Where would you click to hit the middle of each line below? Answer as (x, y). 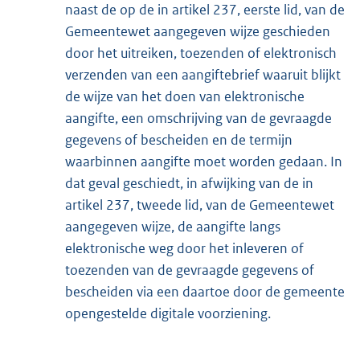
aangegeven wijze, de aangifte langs (173, 227)
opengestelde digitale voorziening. (168, 314)
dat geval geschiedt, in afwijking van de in (189, 184)
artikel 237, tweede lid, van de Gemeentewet (200, 205)
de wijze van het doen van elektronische (185, 97)
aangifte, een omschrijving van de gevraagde (198, 119)
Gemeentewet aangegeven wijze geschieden (198, 32)
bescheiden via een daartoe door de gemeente (205, 292)
